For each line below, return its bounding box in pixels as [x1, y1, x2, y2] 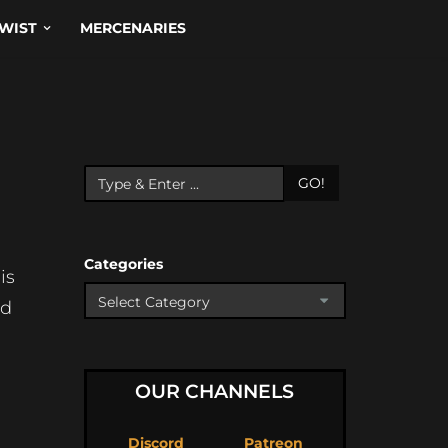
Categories [83, 255, 163, 273]
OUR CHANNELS [135, 380, 295, 403]
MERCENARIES [79, 19, 186, 37]
